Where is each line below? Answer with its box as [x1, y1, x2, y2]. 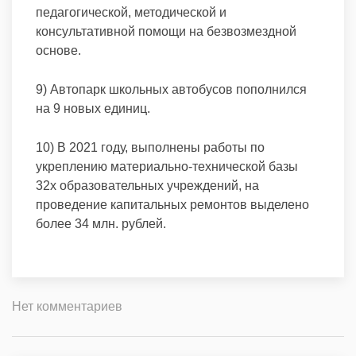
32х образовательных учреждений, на [36, 179, 259, 192]
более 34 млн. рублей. [36, 217, 166, 230]
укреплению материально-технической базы [36, 160, 298, 173]
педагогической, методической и [36, 6, 226, 19]
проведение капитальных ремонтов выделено [36, 198, 309, 211]
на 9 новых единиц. [36, 102, 150, 115]
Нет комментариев [12, 300, 122, 313]
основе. [36, 44, 81, 57]
